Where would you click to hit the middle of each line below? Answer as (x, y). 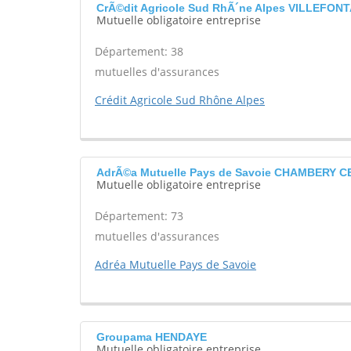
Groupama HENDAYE (152, 337)
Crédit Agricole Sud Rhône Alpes (180, 100)
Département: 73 (139, 216)
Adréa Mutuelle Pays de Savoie (175, 264)
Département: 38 (139, 51)
